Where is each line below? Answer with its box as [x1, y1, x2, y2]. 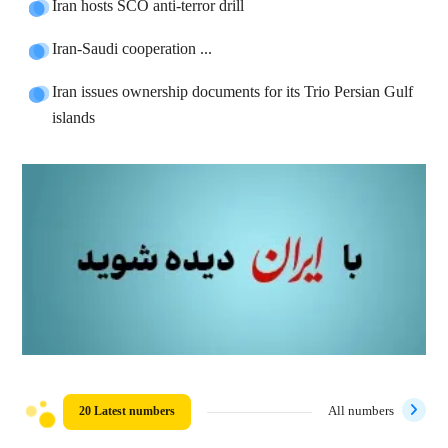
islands [52, 105, 96, 132]
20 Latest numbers [79, 400, 176, 422]
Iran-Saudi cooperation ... [52, 36, 213, 63]
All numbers [327, 400, 394, 422]
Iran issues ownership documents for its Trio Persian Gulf [52, 79, 414, 106]
